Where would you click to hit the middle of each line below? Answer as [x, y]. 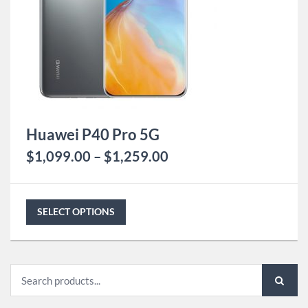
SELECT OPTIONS [76, 212]
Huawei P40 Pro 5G [92, 134]
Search [26, 273]
